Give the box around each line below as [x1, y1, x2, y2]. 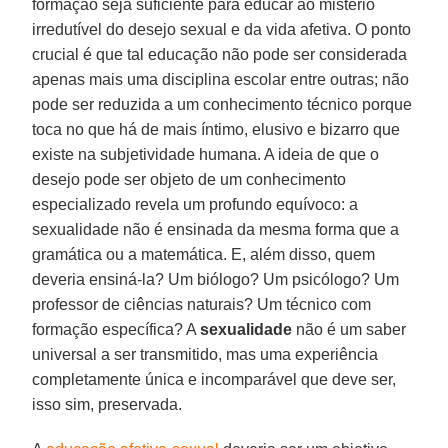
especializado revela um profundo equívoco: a [32, 195, 359, 213]
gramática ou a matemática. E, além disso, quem [32, 245, 376, 263]
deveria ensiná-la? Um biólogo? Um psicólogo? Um [32, 270, 400, 288]
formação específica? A [32, 320, 201, 338]
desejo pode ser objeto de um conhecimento [32, 170, 347, 188]
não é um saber [292, 320, 407, 338]
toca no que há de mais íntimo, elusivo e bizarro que [32, 120, 401, 138]
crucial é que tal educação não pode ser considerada [32, 45, 408, 63]
